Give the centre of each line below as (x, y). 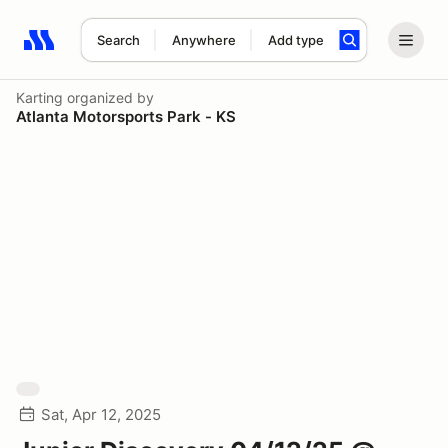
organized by (108, 97)
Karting (39, 97)
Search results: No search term (139, 51)
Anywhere (203, 40)
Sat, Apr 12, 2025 (101, 414)
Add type (295, 40)
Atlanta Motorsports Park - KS (126, 116)
